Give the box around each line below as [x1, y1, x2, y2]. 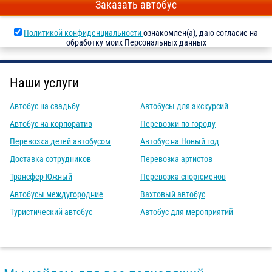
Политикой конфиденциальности [24, 28, 143, 38]
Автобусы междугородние [10, 189, 103, 200]
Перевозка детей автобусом [10, 137, 110, 147]
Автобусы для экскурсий [140, 101, 228, 112]
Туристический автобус [10, 207, 92, 217]
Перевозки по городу [140, 119, 216, 129]
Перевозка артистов [140, 154, 212, 165]
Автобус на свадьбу [10, 101, 80, 112]
